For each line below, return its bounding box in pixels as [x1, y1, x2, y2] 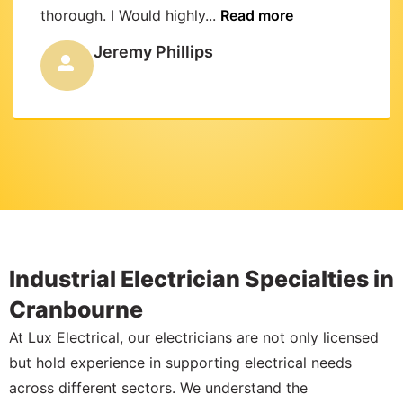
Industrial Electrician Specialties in [9, 265, 394, 293]
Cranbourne [9, 296, 143, 324]
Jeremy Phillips [94, 42, 214, 62]
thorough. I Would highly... [40, 5, 220, 24]
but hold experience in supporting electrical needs [9, 354, 352, 372]
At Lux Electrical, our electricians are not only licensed [9, 328, 379, 347]
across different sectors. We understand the [9, 379, 308, 398]
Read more [220, 5, 293, 24]
